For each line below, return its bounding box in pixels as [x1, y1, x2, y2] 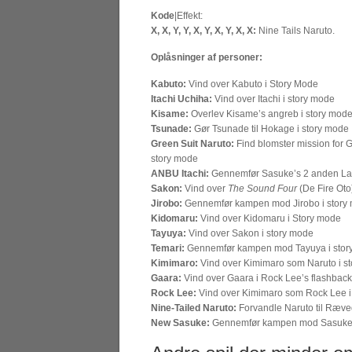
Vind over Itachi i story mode [212, 93, 335, 104]
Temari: [151, 243, 185, 254]
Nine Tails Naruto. [256, 25, 335, 36]
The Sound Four [228, 183, 297, 194]
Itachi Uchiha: [151, 93, 212, 104]
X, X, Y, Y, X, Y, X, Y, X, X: [151, 25, 256, 36]
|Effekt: [174, 10, 203, 21]
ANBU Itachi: [151, 168, 209, 179]
